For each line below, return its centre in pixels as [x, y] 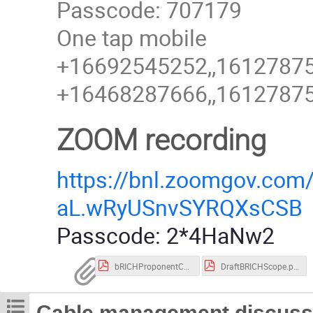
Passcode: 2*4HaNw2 [166, 235]
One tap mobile [132, 37]
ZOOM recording [162, 140]
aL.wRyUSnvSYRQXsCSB [180, 207]
